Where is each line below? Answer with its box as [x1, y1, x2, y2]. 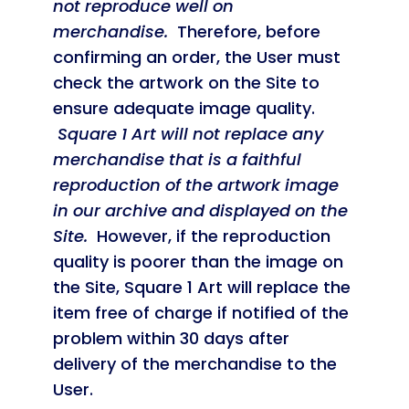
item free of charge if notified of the [52, 301, 349, 324]
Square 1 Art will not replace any [57, 122, 323, 145]
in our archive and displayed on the [52, 199, 348, 222]
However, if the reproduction [87, 225, 330, 247]
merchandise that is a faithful [52, 148, 301, 171]
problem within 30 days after [52, 327, 289, 350]
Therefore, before [167, 20, 320, 43]
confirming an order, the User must [52, 46, 341, 68]
